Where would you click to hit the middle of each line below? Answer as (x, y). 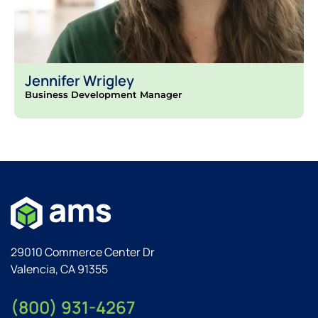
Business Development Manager (103, 94)
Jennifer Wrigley (79, 80)
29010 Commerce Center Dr (83, 252)
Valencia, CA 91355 (59, 269)
